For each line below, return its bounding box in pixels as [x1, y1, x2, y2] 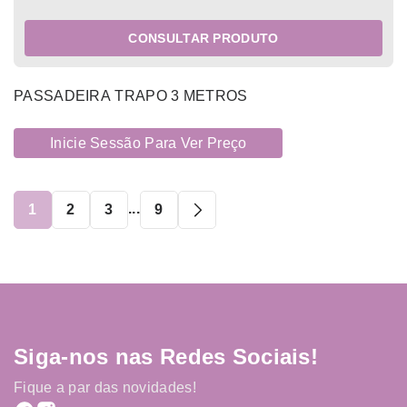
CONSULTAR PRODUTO [128, 31, 279, 46]
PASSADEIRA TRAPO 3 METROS [14, 88, 248, 104]
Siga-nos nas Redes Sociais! [14, 344, 319, 370]
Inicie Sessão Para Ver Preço [50, 135, 247, 152]
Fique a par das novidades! [14, 380, 196, 396]
